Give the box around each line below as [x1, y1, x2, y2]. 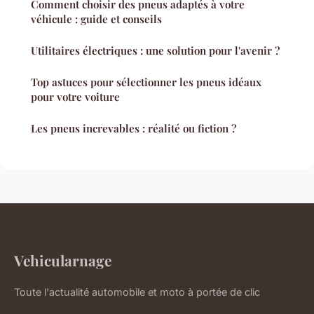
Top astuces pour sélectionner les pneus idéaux [31, 74, 261, 89]
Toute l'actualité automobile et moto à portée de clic [14, 285, 260, 298]
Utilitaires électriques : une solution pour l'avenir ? [31, 43, 280, 57]
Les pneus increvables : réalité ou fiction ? [31, 121, 236, 135]
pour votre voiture [31, 89, 120, 104]
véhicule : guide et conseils [31, 11, 162, 26]
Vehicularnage [14, 250, 111, 270]
